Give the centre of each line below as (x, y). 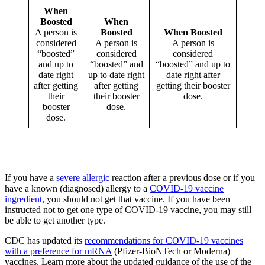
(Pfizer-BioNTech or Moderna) (171, 251)
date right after (193, 75)
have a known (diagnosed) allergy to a (77, 189)
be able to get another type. (55, 221)
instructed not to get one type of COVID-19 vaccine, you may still (128, 210)
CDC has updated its (45, 241)
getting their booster (193, 86)
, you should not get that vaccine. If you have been (136, 199)
